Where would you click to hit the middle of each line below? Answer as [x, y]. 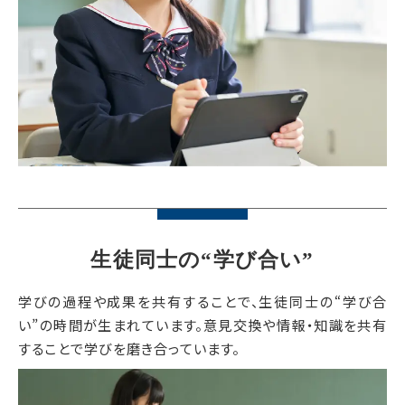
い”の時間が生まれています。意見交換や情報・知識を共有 [202, 324]
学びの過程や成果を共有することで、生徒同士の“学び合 [202, 301]
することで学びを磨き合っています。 [129, 348]
